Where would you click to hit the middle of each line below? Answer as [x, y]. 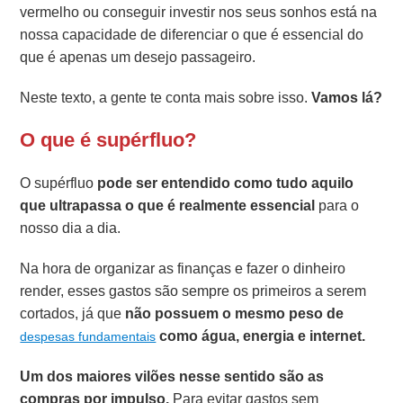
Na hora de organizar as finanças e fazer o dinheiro [183, 268]
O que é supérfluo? [108, 139]
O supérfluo [59, 183]
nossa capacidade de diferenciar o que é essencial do [192, 34]
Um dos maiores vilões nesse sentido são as [172, 376]
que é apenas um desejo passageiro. [138, 57]
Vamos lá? [347, 97]
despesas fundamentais [88, 336]
